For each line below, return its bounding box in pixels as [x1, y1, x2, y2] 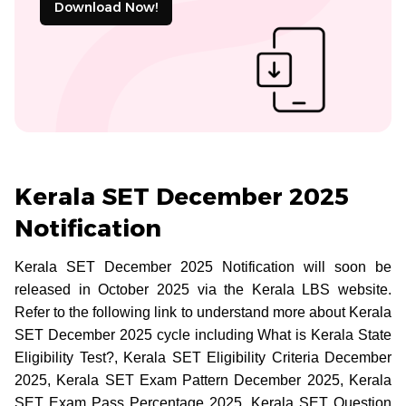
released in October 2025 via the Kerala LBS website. [14, 281, 391, 297]
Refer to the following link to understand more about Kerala [14, 304, 391, 320]
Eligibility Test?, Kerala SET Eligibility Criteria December [14, 349, 391, 365]
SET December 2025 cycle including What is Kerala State [14, 326, 391, 343]
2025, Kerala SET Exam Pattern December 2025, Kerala [14, 372, 391, 388]
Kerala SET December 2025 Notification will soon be [14, 258, 391, 275]
